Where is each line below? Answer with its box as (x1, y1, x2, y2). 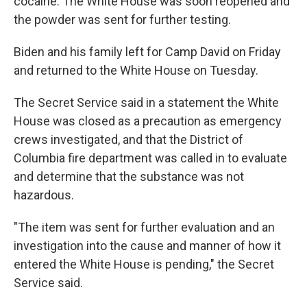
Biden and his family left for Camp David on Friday (14, 45, 281, 59)
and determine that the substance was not (14, 169, 244, 184)
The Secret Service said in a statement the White (14, 95, 279, 110)
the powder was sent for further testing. (14, 12, 231, 27)
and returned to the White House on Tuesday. (14, 63, 258, 77)
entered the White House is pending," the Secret (14, 257, 274, 271)
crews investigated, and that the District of (14, 132, 243, 147)
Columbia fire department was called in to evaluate (14, 151, 287, 165)
